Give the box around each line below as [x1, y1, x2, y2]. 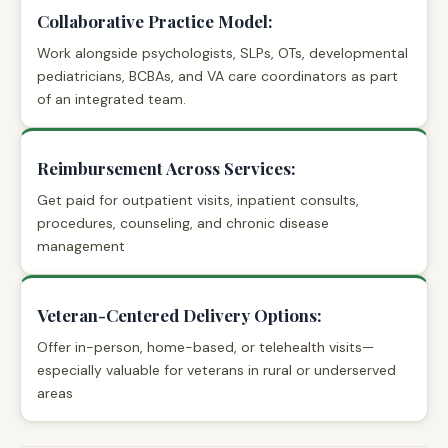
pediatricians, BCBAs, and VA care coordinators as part [37, 66, 398, 85]
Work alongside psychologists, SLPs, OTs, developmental [37, 43, 408, 62]
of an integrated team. [37, 89, 186, 108]
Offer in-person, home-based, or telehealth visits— [37, 337, 374, 356]
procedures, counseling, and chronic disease [37, 213, 329, 232]
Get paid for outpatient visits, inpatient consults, [37, 190, 359, 209]
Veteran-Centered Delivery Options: [37, 303, 322, 326]
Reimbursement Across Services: [37, 156, 296, 179]
